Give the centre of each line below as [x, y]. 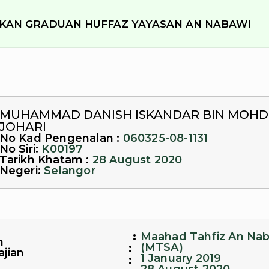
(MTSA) [162, 247]
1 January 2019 [181, 258]
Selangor [70, 171]
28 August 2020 [137, 160]
